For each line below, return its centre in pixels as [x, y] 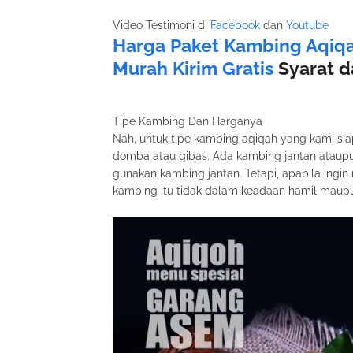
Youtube [307, 25]
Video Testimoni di [162, 25]
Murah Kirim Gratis [193, 68]
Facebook [235, 25]
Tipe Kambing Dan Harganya [188, 121]
